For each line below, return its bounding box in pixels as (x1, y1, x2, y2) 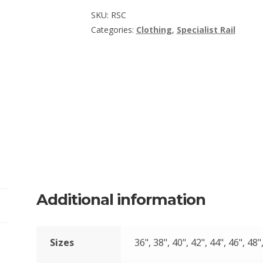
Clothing (136, 23, 172, 35)
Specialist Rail (176, 23, 235, 35)
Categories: (90, 23, 136, 35)
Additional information (36, 190, 206, 209)
